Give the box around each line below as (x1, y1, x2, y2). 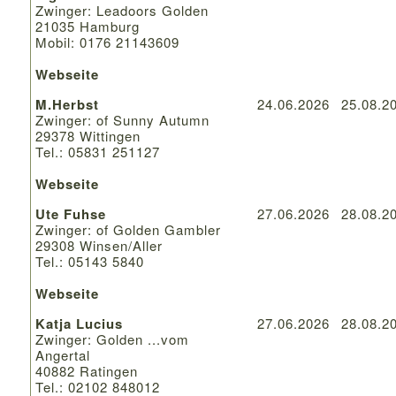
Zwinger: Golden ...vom (34, 329, 189, 348)
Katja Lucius (34, 313, 123, 333)
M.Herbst (34, 94, 99, 114)
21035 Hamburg (34, 16, 140, 35)
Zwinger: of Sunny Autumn (34, 110, 209, 129)
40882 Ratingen (34, 361, 138, 380)
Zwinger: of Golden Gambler (34, 219, 221, 239)
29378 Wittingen (34, 126, 141, 145)
